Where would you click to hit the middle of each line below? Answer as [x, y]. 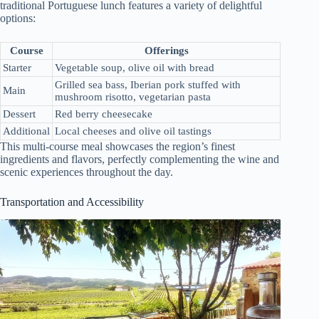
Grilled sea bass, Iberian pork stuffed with [148, 85]
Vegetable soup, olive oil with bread [135, 68]
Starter [17, 68]
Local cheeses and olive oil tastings [133, 131]
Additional [26, 131]
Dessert [19, 114]
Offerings [166, 51]
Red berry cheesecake [104, 114]
